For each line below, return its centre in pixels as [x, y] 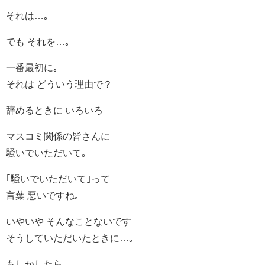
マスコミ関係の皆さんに [58, 136]
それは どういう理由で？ [59, 84]
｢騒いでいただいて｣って [58, 178]
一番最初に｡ [32, 67]
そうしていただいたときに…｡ [70, 237]
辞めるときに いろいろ [54, 110]
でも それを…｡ [38, 41]
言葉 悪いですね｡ [43, 195]
